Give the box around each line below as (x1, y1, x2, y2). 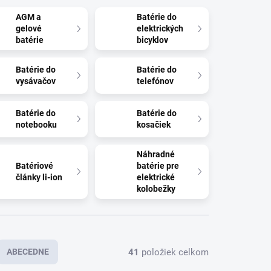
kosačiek (137, 120, 171, 129)
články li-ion (16, 172, 63, 182)
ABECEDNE (7, 247, 49, 256)
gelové (16, 24, 42, 33)
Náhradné (137, 149, 175, 159)
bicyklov (137, 35, 169, 45)
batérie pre (137, 161, 180, 171)
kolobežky (137, 184, 176, 194)
